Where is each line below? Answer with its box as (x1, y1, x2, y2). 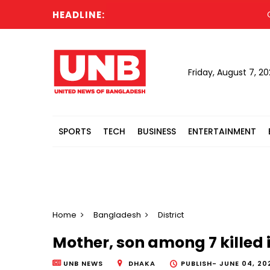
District (158, 209, 184, 221)
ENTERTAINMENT (188, 125, 256, 137)
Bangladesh (93, 209, 141, 221)
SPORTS (58, 125, 91, 137)
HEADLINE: (52, 8, 105, 21)
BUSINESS (137, 125, 176, 137)
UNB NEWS (63, 259, 103, 269)
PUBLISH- (181, 259, 219, 269)
